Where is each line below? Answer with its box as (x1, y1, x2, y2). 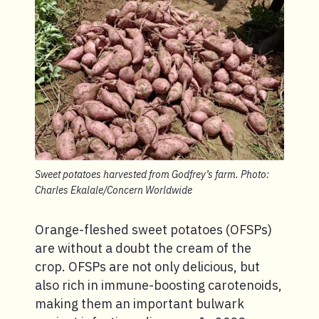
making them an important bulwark (35, 295, 244, 312)
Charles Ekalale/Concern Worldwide (35, 183, 192, 197)
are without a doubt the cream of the (35, 239, 251, 256)
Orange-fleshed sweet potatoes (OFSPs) (35, 221, 272, 238)
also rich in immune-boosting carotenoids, (35, 276, 282, 293)
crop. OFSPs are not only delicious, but (35, 258, 260, 275)
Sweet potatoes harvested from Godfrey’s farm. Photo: (35, 167, 269, 181)
